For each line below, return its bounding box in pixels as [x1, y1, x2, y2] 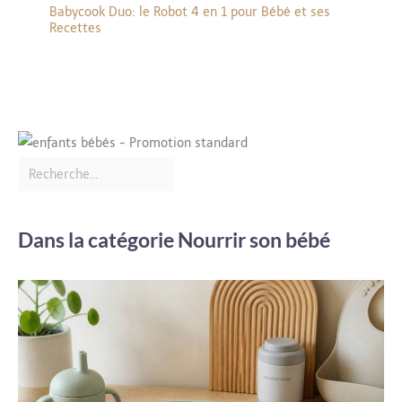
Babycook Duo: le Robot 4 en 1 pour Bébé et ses [49, 4, 330, 20]
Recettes [49, 20, 101, 36]
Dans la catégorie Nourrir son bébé [18, 227, 330, 253]
